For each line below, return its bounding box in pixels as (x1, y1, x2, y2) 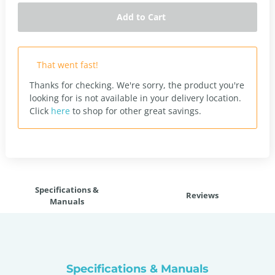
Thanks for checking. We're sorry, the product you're (29, 79, 244, 91)
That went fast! (37, 59, 98, 71)
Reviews (185, 190, 219, 201)
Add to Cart (117, 11, 166, 23)
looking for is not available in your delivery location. (29, 92, 241, 104)
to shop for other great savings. (70, 105, 201, 117)
